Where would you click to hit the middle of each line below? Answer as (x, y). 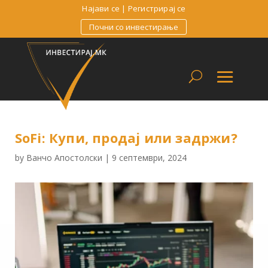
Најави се (101, 8)
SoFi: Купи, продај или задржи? (126, 137)
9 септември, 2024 (149, 157)
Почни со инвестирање (134, 27)
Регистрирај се (157, 8)
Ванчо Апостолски (64, 157)
